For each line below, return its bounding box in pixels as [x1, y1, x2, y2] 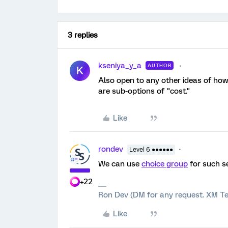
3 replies [68, 30, 98, 40]
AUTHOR [148, 62, 172, 68]
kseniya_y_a [98, 61, 141, 70]
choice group [141, 159, 188, 168]
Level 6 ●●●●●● [129, 146, 173, 153]
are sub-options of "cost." [98, 86, 190, 96]
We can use [98, 159, 141, 168]
